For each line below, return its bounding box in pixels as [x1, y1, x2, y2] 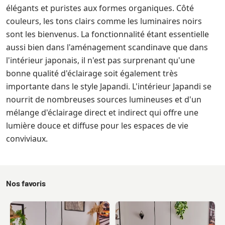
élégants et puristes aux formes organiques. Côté [6, 2, 194, 14]
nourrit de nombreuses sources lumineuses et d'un [6, 93, 201, 105]
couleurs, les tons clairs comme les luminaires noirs [6, 15, 202, 27]
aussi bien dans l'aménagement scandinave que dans [6, 41, 208, 53]
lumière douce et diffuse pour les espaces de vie [6, 120, 188, 131]
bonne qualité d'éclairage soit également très [6, 67, 178, 79]
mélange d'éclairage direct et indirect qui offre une [6, 106, 198, 118]
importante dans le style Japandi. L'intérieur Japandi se [6, 80, 211, 92]
